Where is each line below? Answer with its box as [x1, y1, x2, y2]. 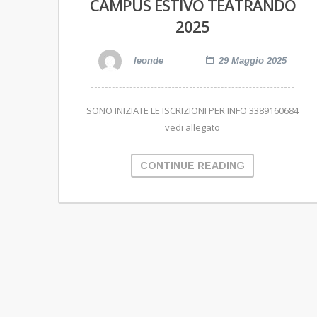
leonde [131, 55, 163, 67]
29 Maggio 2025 [219, 55, 287, 67]
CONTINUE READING [140, 160, 245, 172]
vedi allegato [165, 121, 220, 134]
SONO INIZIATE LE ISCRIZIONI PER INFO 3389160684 [86, 104, 299, 117]
